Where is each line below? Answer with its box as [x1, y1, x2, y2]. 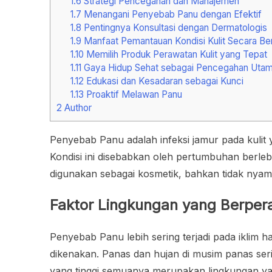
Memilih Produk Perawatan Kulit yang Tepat [83, 49, 267, 61]
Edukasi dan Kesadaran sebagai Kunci [83, 75, 243, 87]
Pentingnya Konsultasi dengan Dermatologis [81, 22, 267, 34]
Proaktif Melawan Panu [83, 89, 182, 101]
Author [62, 102, 92, 114]
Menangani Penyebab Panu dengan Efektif [81, 8, 262, 21]
